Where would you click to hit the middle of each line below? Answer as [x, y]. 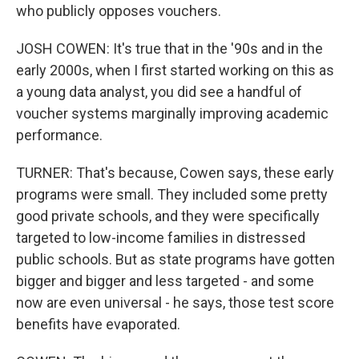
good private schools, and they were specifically [168, 216]
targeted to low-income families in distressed [161, 238]
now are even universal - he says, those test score [175, 303]
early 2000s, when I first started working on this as [175, 70]
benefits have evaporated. [98, 324]
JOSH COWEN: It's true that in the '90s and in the [169, 48]
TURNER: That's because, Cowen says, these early [175, 173]
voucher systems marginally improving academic [172, 113]
